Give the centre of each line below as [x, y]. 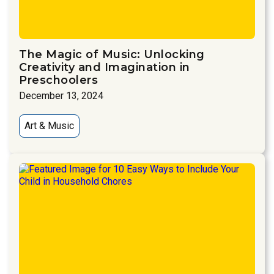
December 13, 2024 [61, 96]
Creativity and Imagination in [105, 68]
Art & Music [49, 126]
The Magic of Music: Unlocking [112, 55]
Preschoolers [58, 80]
